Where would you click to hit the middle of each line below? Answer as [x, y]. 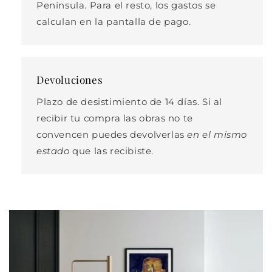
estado [53, 151]
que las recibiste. [112, 151]
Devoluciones [70, 79]
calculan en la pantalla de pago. [114, 21]
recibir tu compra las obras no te [115, 118]
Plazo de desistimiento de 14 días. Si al [130, 101]
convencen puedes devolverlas [112, 134]
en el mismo [217, 134]
